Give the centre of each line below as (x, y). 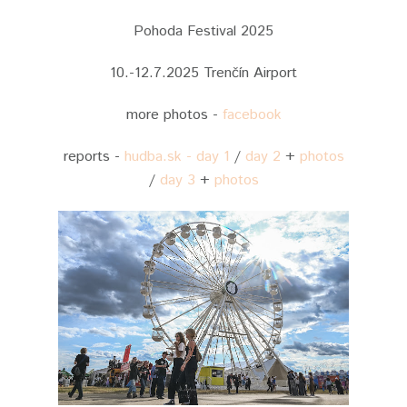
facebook (252, 115)
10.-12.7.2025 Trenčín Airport (203, 74)
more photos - (174, 115)
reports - (94, 157)
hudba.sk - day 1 (177, 157)
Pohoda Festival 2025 (203, 32)
